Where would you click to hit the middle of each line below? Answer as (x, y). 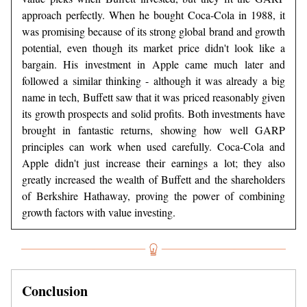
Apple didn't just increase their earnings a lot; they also (153, 163)
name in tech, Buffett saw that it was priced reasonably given (153, 97)
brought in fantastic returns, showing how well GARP (153, 130)
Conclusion (55, 291)
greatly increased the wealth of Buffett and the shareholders (153, 180)
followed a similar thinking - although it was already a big (153, 81)
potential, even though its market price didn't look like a (153, 48)
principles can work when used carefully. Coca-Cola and (153, 147)
